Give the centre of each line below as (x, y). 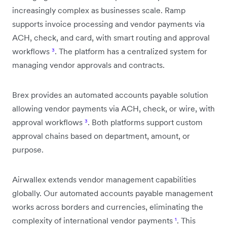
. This (186, 220)
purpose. (28, 149)
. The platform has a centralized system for (131, 51)
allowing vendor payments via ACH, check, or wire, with (113, 108)
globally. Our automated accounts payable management (112, 193)
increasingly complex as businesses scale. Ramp (99, 10)
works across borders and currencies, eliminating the (108, 207)
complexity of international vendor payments (93, 220)
